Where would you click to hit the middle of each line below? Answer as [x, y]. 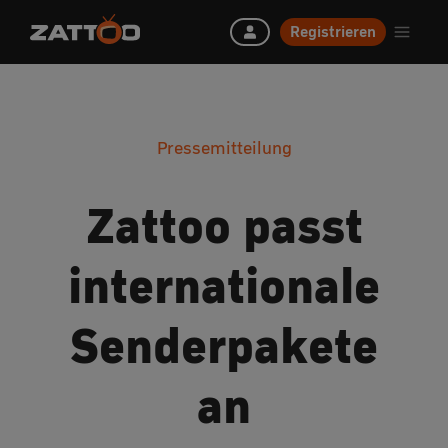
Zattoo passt [224, 225]
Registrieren [333, 31]
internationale [224, 285]
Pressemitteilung [224, 148]
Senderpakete [224, 345]
